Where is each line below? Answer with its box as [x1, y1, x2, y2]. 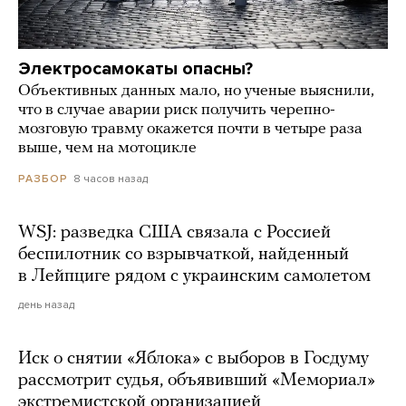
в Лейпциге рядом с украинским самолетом [18, 266, 371, 285]
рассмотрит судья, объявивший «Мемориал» [18, 371, 375, 390]
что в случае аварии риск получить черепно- [18, 101, 335, 119]
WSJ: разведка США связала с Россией [18, 223, 331, 242]
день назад [18, 297, 74, 311]
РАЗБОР [18, 171, 68, 185]
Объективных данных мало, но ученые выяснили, [18, 82, 374, 100]
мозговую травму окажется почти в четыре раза [18, 120, 362, 138]
